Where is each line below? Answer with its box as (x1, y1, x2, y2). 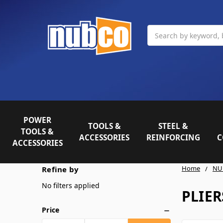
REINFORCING (146, 132, 201, 143)
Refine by (42, 164, 79, 174)
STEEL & (158, 120, 189, 131)
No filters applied (42, 180, 100, 190)
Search (147, 25, 170, 35)
